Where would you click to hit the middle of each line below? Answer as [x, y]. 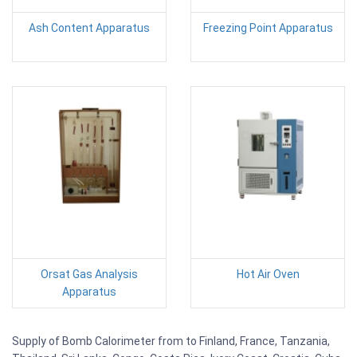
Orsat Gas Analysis [89, 274]
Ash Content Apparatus [89, 27]
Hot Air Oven [268, 274]
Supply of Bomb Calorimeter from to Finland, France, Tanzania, [171, 341]
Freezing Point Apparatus [268, 27]
